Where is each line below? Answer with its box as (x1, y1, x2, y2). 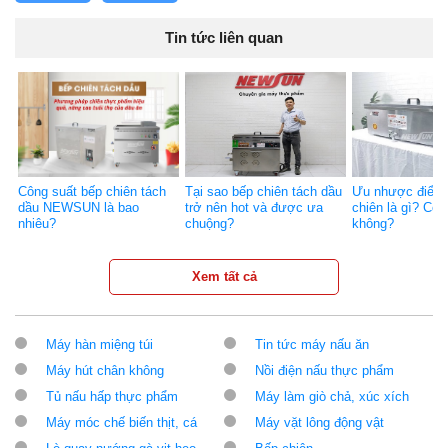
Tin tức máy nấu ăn (255, 337, 369, 353)
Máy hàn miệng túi (46, 337, 153, 353)
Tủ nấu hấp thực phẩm (46, 389, 178, 405)
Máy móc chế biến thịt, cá (46, 415, 197, 431)
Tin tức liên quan (165, 28, 283, 46)
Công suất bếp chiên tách (18, 184, 166, 200)
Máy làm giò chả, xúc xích (255, 389, 409, 405)
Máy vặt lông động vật (255, 415, 384, 431)
